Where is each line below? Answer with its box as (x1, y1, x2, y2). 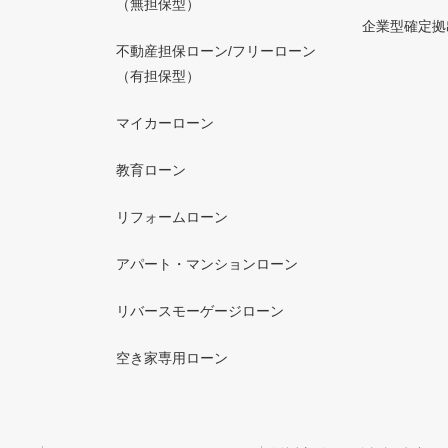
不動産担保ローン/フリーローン (116, 43, 316, 59)
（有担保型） (116, 68, 200, 84)
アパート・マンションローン (116, 256, 298, 272)
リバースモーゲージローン (116, 303, 284, 319)
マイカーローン (116, 115, 214, 131)
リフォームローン (116, 209, 228, 225)
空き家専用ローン (116, 350, 228, 366)
